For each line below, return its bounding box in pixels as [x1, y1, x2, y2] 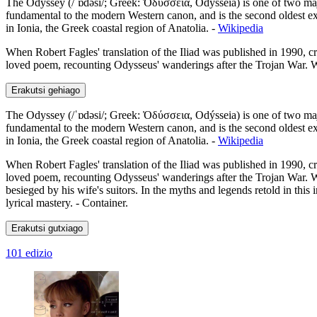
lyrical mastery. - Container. [6, 196, 128, 209]
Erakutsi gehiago [11, 84, 80, 96]
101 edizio [6, 246, 52, 259]
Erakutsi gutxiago [11, 222, 83, 234]
